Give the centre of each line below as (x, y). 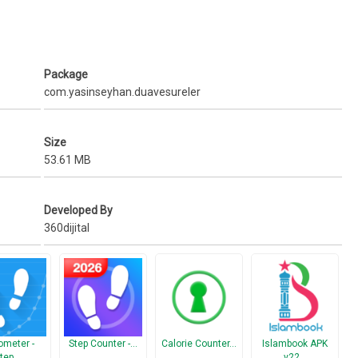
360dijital (67, 228)
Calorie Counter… (199, 344)
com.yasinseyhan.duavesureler (123, 92)
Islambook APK (295, 344)
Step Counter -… (103, 344)
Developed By (79, 211)
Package (66, 75)
